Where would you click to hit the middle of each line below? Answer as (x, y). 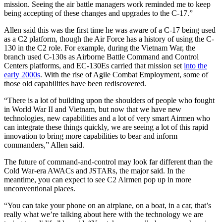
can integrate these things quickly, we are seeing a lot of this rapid (106, 127)
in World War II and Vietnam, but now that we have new (93, 109)
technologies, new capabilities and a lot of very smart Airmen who (107, 118)
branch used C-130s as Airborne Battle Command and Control (101, 56)
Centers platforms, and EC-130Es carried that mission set (94, 65)
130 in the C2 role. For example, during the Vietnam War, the (100, 48)
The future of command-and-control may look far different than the (108, 162)
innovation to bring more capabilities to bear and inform (91, 136)
